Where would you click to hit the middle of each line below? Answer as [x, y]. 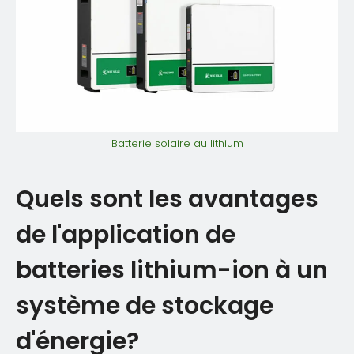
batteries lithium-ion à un [172, 271]
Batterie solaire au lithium [177, 144]
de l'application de [126, 235]
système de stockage [145, 306]
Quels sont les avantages [167, 200]
